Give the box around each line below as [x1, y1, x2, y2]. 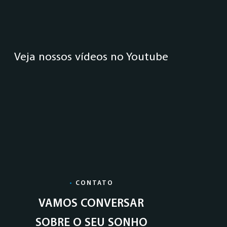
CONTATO [72, 178, 113, 188]
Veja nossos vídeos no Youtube [14, 49, 168, 65]
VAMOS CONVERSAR [39, 195, 144, 212]
